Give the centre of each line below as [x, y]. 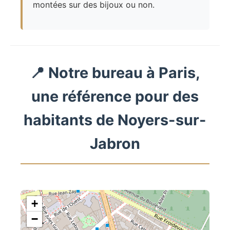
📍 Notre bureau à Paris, [115, 73]
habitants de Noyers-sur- [115, 120]
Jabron [115, 144]
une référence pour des [115, 97]
